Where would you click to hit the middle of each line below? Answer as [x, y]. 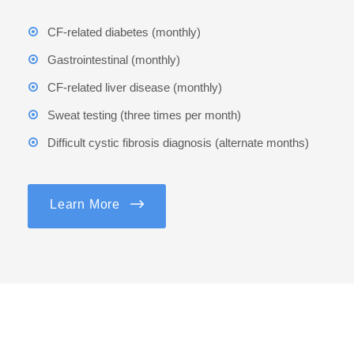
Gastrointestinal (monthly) [114, 60]
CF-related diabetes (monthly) [124, 32]
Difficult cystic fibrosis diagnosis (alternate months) [178, 143]
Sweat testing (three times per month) [144, 115]
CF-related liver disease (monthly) [135, 87]
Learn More [85, 205]
